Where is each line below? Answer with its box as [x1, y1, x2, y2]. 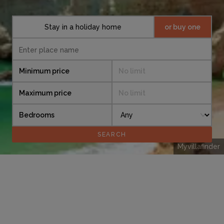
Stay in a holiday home [44, 23, 122, 31]
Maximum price [19, 89, 71, 97]
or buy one [164, 23, 201, 31]
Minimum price [19, 67, 69, 75]
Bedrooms [19, 111, 54, 119]
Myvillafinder [177, 142, 220, 151]
